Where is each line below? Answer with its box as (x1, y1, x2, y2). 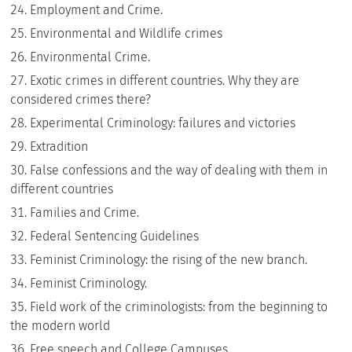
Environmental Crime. (30, 49, 151, 64)
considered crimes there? (10, 92, 152, 107)
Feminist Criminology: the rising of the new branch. (30, 252, 308, 267)
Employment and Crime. (30, 2, 163, 17)
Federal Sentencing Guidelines (30, 229, 200, 244)
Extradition (30, 139, 89, 154)
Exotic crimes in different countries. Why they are (30, 73, 300, 88)
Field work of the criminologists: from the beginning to (30, 299, 328, 314)
